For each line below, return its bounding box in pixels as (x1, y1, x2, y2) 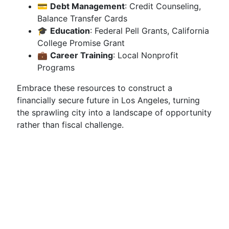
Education (50, 26, 90, 36)
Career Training (50, 50, 113, 60)
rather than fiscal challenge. (17, 120, 124, 130)
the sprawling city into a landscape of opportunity (17, 107, 212, 118)
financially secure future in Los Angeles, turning (17, 95, 200, 105)
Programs (37, 62, 75, 73)
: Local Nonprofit (113, 50, 178, 60)
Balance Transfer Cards (37, 13, 127, 24)
